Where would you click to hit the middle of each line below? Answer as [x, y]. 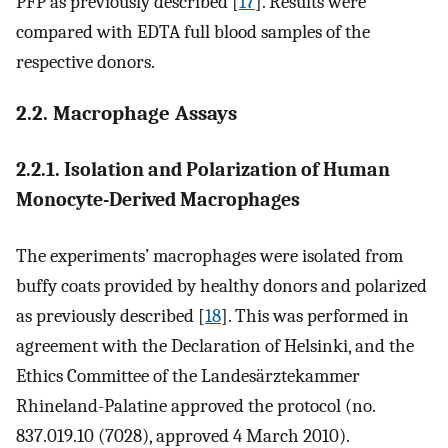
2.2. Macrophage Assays [126, 113]
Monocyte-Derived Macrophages [158, 199]
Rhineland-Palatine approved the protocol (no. [195, 406]
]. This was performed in [315, 316]
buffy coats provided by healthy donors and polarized [221, 286]
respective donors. [85, 62]
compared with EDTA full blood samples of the [193, 32]
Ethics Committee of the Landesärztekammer [188, 376]
